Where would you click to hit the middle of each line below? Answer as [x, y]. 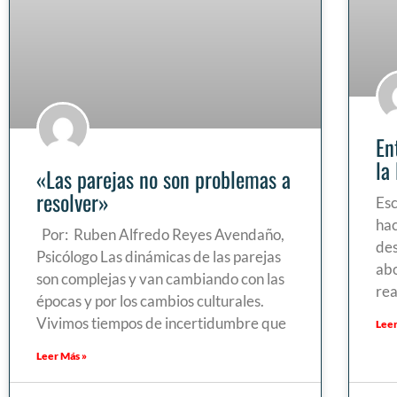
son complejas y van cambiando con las [160, 279]
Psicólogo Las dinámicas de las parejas [159, 257]
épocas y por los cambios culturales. [152, 301]
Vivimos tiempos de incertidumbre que [161, 323]
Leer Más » [62, 356]
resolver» [73, 202]
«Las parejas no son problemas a [163, 179]
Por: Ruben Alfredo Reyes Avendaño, [160, 235]
